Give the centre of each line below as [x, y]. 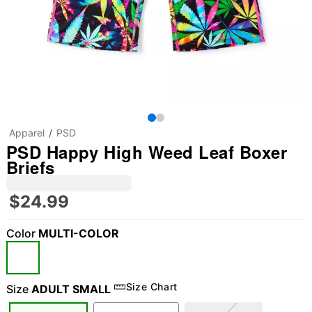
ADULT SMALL [71, 289]
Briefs [30, 167]
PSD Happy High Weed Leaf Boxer [147, 152]
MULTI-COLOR [78, 233]
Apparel [26, 133]
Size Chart [152, 287]
